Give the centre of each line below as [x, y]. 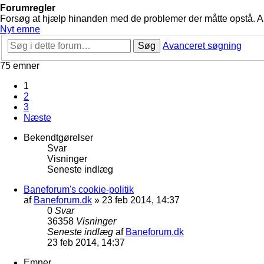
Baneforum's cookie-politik [79, 189]
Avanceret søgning [202, 45]
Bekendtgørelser [58, 137]
